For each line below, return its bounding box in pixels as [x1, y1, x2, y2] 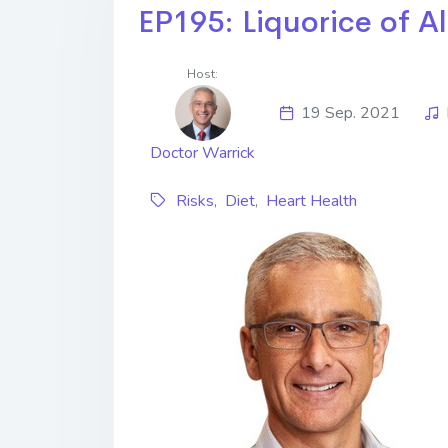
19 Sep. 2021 [301, 102, 400, 124]
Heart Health [266, 190, 357, 212]
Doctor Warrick [150, 142, 255, 164]
